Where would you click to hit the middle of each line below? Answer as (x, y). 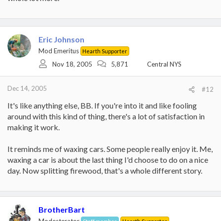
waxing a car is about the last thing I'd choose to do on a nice (108, 160)
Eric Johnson (61, 39)
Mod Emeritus (59, 51)
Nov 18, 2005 (72, 64)
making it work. (34, 127)
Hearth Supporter (105, 51)
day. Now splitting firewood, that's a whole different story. (105, 170)
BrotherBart (62, 209)
